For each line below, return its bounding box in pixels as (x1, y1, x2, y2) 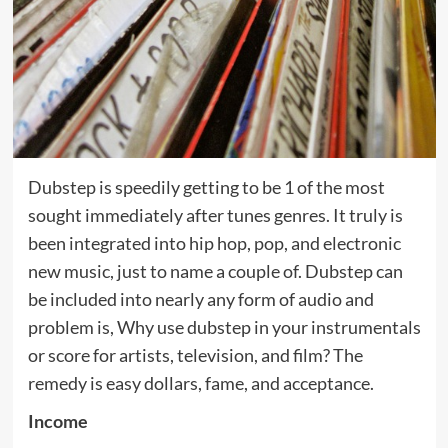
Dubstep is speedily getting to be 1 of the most (27, 175, 385, 198)
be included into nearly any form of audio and (27, 287, 374, 310)
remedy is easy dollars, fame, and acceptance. (27, 371, 374, 394)
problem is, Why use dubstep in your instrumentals (27, 315, 421, 338)
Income (27, 409, 88, 432)
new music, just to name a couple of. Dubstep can (27, 259, 403, 282)
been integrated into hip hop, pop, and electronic (27, 231, 401, 254)
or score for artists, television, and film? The (27, 343, 363, 366)
